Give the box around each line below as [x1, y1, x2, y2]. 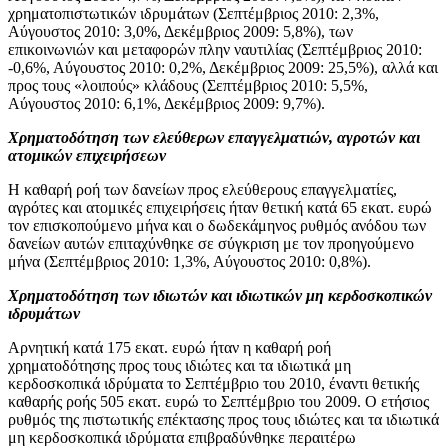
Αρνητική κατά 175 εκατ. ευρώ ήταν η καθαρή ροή [8, 338, 331, 356]
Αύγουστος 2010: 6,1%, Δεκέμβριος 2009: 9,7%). [8, 94, 325, 112]
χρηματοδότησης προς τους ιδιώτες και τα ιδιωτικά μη [8, 356, 351, 374]
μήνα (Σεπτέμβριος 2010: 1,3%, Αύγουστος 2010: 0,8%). [8, 252, 371, 270]
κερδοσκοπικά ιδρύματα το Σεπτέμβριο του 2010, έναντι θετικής [8, 374, 419, 392]
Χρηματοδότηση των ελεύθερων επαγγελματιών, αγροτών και [8, 128, 420, 146]
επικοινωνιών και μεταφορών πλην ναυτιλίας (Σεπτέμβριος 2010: [8, 40, 422, 58]
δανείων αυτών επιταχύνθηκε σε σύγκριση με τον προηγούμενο [8, 234, 414, 252]
